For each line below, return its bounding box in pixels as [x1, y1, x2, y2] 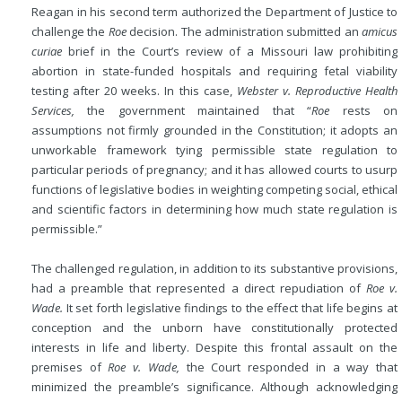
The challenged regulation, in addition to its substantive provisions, [31, 260, 398, 276]
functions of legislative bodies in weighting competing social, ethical [31, 181, 398, 197]
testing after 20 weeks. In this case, [31, 83, 237, 99]
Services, [31, 102, 74, 118]
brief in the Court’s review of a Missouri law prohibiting [62, 43, 398, 59]
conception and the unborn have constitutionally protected [31, 319, 398, 336]
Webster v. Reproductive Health [236, 83, 398, 99]
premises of [31, 359, 109, 375]
